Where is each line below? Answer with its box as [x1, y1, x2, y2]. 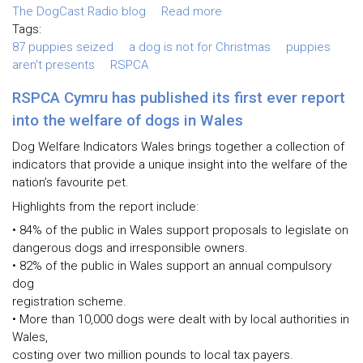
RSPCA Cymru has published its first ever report [12, 88, 345, 107]
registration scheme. [12, 294, 126, 310]
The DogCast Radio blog [12, 3, 146, 19]
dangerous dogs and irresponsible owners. [12, 241, 248, 256]
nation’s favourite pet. [12, 175, 129, 190]
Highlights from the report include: [12, 199, 199, 214]
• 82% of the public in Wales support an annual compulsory [12, 258, 331, 274]
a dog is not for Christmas [129, 39, 271, 54]
